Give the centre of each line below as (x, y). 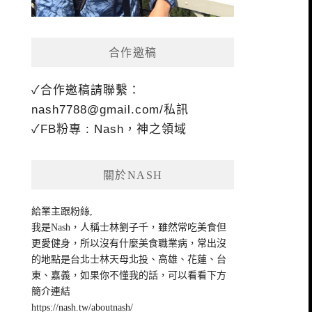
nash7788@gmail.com (96, 110)
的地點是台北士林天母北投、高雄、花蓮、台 (129, 260)
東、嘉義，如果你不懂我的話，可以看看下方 (129, 276)
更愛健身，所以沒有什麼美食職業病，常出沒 (129, 244)
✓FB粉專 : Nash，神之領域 (109, 130)
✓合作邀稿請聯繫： (86, 91)
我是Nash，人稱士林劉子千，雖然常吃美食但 (129, 228)
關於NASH (133, 175)
